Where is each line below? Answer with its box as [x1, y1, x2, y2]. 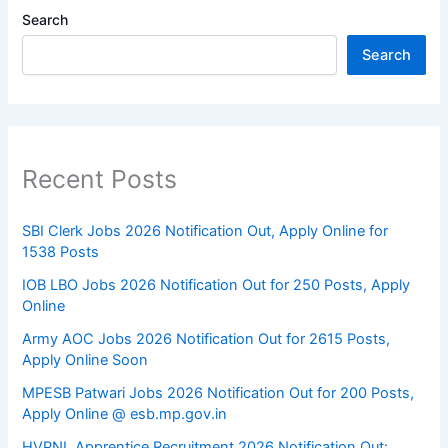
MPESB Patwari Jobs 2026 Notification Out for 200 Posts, [22, 384, 415, 403]
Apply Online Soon [22, 351, 149, 370]
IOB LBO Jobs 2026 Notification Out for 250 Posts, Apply [22, 276, 411, 295]
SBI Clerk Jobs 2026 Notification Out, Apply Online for [22, 222, 389, 241]
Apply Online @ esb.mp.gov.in [22, 405, 228, 424]
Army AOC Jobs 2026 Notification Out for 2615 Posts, [22, 330, 391, 349]
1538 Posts [22, 243, 100, 262]
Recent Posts [22, 163, 178, 194]
